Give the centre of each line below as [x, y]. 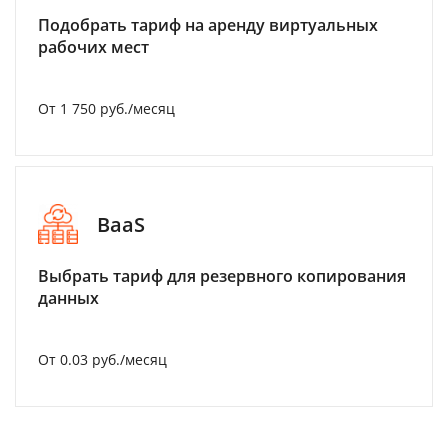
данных [68, 298]
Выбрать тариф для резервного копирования [222, 276]
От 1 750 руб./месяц [106, 108]
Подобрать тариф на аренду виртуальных [208, 25]
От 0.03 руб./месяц [102, 359]
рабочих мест [93, 47]
